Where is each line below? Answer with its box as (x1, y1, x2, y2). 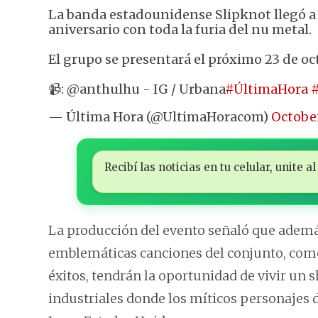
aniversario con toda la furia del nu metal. (48, 21, 312, 38)
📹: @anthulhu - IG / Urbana (48, 81, 225, 98)
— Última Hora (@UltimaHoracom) (48, 109, 271, 126)
